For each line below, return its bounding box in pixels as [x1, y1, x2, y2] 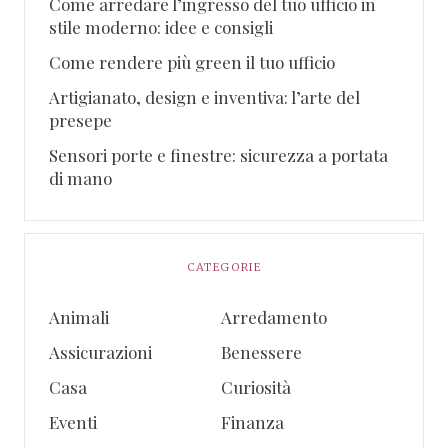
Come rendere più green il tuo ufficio [49, 50, 335, 73]
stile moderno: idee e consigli [49, 15, 273, 38]
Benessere [220, 340, 302, 363]
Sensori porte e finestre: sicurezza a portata [49, 143, 388, 166]
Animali [49, 305, 109, 328]
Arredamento [220, 305, 327, 328]
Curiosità [220, 375, 291, 398]
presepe [49, 108, 112, 131]
